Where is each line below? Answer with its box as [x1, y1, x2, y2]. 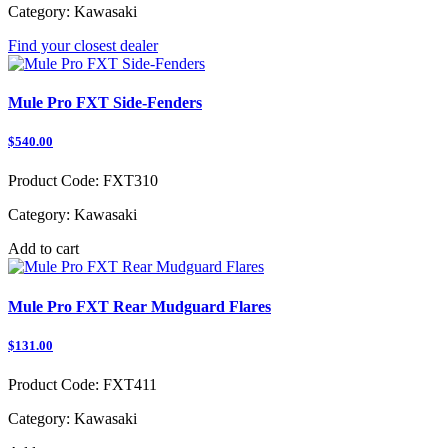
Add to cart [8, 240, 79, 258]
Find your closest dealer [8, 36, 158, 54]
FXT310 [99, 172, 158, 190]
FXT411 [99, 376, 157, 394]
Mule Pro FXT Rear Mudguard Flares [8, 297, 271, 315]
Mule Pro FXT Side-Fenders [8, 94, 202, 112]
